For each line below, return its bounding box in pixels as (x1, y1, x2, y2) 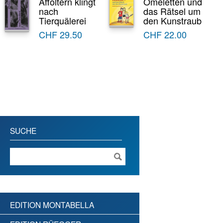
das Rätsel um (143, 4, 201, 18)
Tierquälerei (39, 14, 87, 27)
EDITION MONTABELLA (10, 199, 94, 211)
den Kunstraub (143, 14, 202, 27)
